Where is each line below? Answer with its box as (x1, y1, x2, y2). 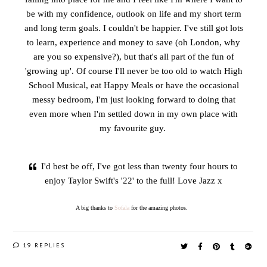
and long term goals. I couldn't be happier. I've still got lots (24, 23, 243, 33)
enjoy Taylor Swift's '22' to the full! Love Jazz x (45, 176, 222, 186)
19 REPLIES (20, 241, 66, 250)
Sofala (114, 204, 129, 212)
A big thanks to (76, 204, 114, 212)
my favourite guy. (99, 123, 168, 133)
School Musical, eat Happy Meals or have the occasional (28, 80, 239, 91)
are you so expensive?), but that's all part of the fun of (33, 52, 234, 62)
